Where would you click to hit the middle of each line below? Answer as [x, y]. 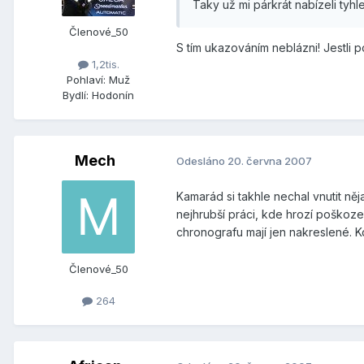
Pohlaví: [86, 79]
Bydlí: [76, 95]
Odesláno [202, 161]
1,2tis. [104, 64]
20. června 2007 [270, 161]
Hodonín [113, 95]
